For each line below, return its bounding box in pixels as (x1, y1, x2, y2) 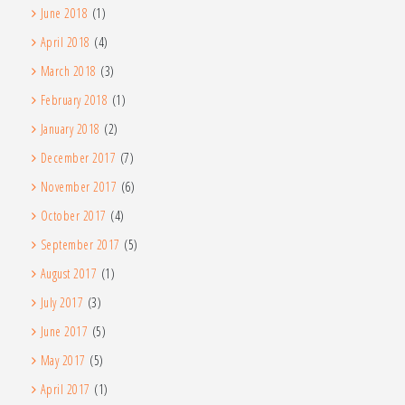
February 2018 (40, 91, 108, 109)
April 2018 (40, 33, 90, 52)
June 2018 (40, 5, 88, 23)
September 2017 (40, 236, 120, 254)
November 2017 (40, 178, 117, 196)
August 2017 (40, 265, 97, 283)
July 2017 (40, 294, 83, 312)
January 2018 (40, 120, 100, 138)
